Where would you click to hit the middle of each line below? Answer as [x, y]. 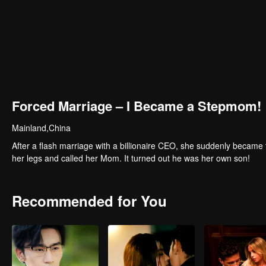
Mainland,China [41, 128]
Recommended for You [89, 201]
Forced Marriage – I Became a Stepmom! [137, 106]
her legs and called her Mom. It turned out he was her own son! [131, 158]
